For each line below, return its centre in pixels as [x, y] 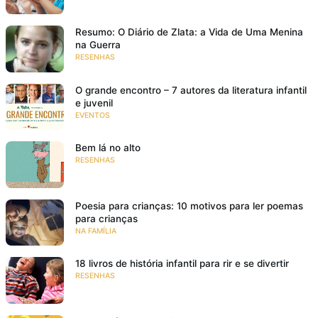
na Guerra [98, 45]
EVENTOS [93, 115]
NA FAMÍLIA [96, 231]
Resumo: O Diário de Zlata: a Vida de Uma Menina [189, 32]
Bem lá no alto [108, 148]
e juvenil [94, 103]
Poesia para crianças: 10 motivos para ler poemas [189, 205]
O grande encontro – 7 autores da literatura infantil [191, 90]
